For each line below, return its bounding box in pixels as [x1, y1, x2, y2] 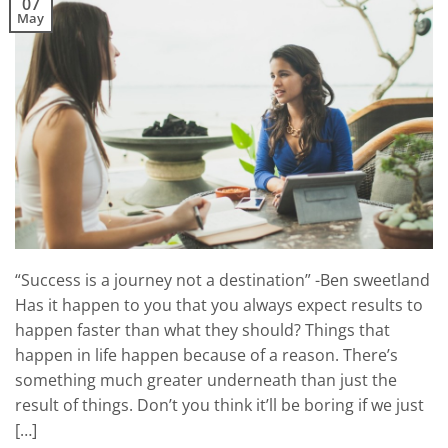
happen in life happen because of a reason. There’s [15, 343, 398, 366]
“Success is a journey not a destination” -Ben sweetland [15, 268, 430, 291]
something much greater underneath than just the [15, 368, 397, 391]
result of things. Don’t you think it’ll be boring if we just [15, 393, 424, 416]
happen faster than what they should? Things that [15, 318, 390, 341]
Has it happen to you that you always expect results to [15, 293, 423, 316]
